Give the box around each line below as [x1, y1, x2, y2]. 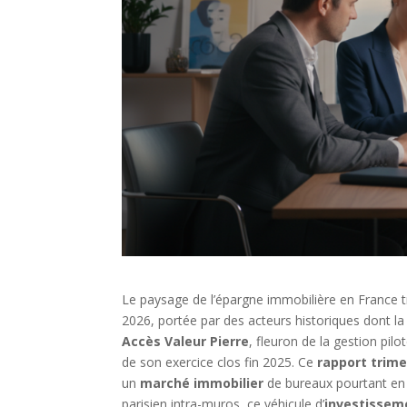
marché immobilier [140, 374, 264, 392]
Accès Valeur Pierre [122, 333, 250, 351]
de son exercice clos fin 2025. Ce [122, 353, 318, 372]
